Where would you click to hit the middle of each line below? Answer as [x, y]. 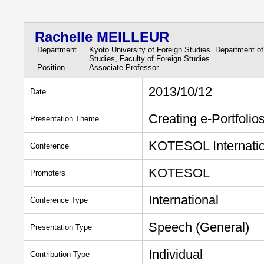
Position [50, 67]
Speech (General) [199, 227]
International [184, 200]
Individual [176, 254]
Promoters [48, 173]
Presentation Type [61, 227]
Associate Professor [124, 67]
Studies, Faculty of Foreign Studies [149, 59]
